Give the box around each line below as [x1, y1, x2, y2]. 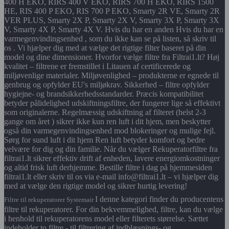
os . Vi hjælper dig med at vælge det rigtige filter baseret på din [4, 43, 206, 53]
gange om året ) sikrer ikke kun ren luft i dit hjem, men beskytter [4, 117, 211, 126]
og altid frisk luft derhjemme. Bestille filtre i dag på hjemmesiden [4, 163, 212, 172]
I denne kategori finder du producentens [95, 195, 223, 204]
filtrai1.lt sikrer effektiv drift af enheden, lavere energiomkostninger [4, 154, 220, 163]
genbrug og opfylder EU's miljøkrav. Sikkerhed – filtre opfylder [4, 80, 209, 89]
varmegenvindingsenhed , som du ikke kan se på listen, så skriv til [4, 34, 216, 43]
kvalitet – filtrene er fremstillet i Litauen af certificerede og [4, 62, 191, 71]
